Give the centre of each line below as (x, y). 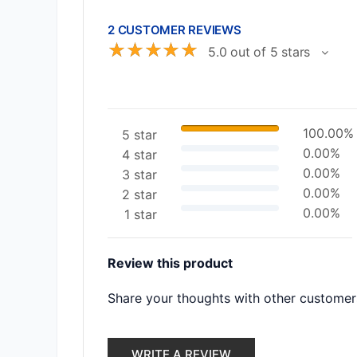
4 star (139, 155)
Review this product (170, 263)
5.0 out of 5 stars (260, 52)
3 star (139, 175)
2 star (139, 194)
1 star (141, 214)
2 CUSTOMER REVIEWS (175, 30)
